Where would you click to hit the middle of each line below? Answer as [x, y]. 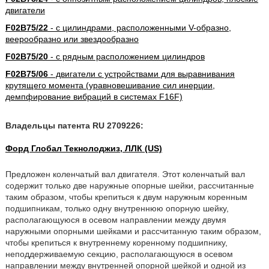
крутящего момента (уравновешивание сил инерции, [110, 85]
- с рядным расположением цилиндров [126, 56]
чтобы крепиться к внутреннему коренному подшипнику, [116, 243]
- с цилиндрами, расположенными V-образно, [139, 28]
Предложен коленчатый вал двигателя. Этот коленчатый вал [125, 174]
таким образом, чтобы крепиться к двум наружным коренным [126, 197]
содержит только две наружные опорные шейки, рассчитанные [129, 186]
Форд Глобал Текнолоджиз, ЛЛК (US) [83, 148]
